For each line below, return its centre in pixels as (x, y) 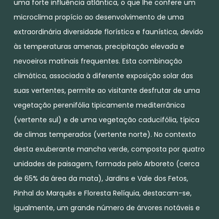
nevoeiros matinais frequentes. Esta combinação (98, 61)
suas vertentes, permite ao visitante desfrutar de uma (107, 90)
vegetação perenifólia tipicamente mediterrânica (99, 105)
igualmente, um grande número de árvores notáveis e (107, 208)
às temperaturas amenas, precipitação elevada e (99, 46)
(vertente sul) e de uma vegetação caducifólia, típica (107, 120)
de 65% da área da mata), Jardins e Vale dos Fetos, (101, 178)
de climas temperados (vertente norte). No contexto (105, 134)
